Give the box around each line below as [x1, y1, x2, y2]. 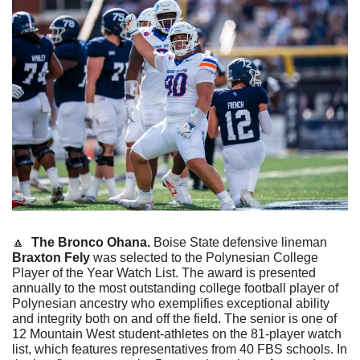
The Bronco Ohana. [31, 235, 153, 249]
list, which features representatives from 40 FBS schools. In [12, 342, 347, 356]
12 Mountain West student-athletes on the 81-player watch [12, 326, 342, 341]
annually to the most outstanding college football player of [12, 280, 338, 295]
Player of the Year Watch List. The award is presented [12, 265, 316, 280]
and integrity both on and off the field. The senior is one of [12, 311, 337, 325]
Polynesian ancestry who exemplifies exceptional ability [12, 296, 329, 310]
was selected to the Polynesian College [90, 250, 318, 264]
